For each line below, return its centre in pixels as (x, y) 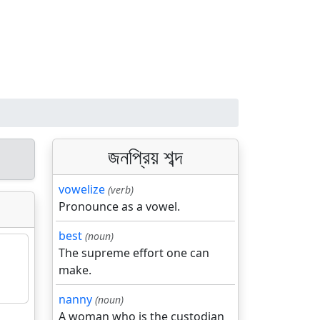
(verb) (121, 190)
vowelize (82, 189)
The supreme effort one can (134, 253)
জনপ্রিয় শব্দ (145, 156)
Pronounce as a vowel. (119, 206)
